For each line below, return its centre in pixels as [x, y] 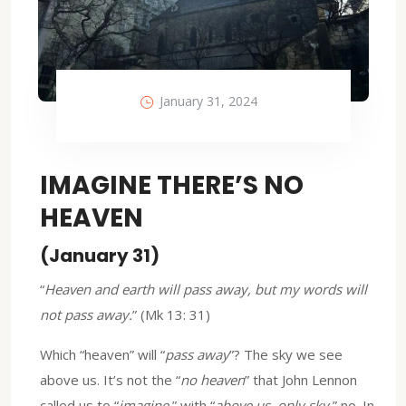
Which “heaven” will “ [102, 354]
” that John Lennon [301, 379]
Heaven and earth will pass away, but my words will [206, 289]
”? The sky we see [286, 354]
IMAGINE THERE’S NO [172, 185]
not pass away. [86, 314]
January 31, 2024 [208, 101]
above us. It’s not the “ [110, 379]
